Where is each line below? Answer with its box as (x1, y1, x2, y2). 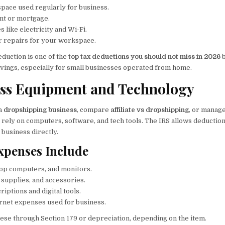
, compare (77, 105, 111, 114)
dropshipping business (4, 105, 77, 114)
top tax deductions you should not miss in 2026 (68, 53, 221, 61)
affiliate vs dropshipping (110, 105, 189, 114)
